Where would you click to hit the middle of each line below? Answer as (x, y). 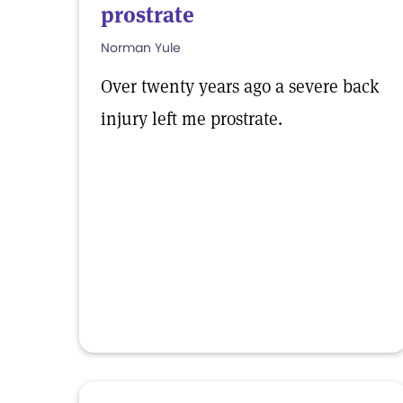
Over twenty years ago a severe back (240, 86)
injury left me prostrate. (192, 119)
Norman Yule (141, 48)
